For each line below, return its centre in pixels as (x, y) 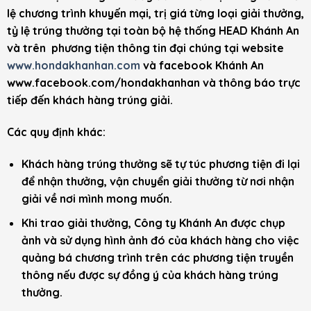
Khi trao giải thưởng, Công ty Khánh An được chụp (153, 222)
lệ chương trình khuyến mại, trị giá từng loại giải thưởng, (155, 14)
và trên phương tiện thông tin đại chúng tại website (145, 48)
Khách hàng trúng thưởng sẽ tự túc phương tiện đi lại (160, 164)
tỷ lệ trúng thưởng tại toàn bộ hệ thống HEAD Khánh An (153, 31)
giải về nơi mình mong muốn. (98, 199)
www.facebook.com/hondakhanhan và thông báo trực (154, 83)
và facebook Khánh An (202, 66)
